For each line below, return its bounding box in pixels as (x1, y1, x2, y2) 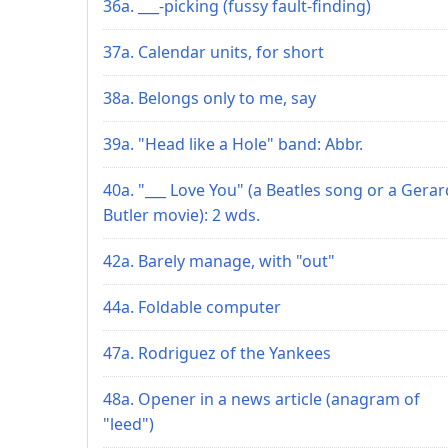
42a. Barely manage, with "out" (103, 249, 335, 272)
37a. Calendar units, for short (103, 40, 324, 63)
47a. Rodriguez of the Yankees (103, 341, 331, 364)
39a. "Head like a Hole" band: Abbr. (103, 132, 363, 155)
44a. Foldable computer (103, 295, 281, 318)
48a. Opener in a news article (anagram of (103, 387, 420, 410)
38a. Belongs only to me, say (103, 86, 316, 109)
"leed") (103, 412, 154, 435)
